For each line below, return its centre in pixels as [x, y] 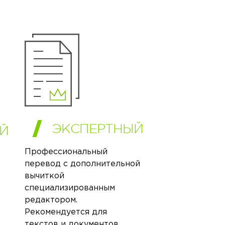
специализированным [70, 188]
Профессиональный [66, 152]
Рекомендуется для [66, 212]
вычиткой [44, 176]
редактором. [51, 200]
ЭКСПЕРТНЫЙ [97, 129]
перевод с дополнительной [82, 164]
